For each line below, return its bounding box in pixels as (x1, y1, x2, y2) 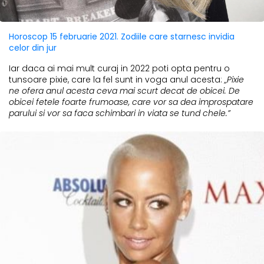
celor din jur (9, 42, 57, 54)
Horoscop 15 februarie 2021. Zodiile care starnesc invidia (9, 31, 235, 43)
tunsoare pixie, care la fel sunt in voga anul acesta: (9, 74, 225, 86)
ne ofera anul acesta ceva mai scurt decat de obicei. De (9, 85, 240, 97)
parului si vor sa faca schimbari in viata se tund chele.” (9, 107, 230, 120)
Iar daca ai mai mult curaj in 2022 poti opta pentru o (9, 62, 230, 75)
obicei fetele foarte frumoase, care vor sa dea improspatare (9, 96, 253, 108)
